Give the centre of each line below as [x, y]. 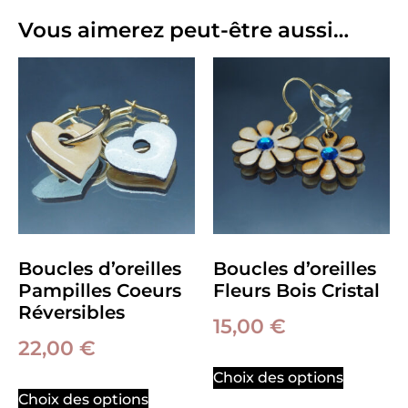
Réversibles [71, 313]
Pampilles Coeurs [100, 291]
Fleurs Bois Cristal [296, 291]
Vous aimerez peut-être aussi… [184, 31]
